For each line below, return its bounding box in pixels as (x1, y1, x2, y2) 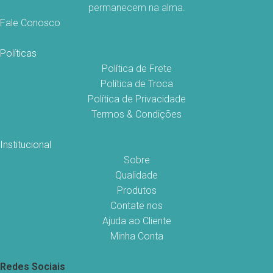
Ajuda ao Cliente (102, 215, 171, 227)
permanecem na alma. (88, 2, 185, 14)
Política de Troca (100, 78, 173, 90)
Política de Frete (101, 63, 172, 75)
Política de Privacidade (87, 93, 186, 105)
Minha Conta (110, 230, 163, 243)
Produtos (116, 185, 157, 197)
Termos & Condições (91, 108, 182, 121)
